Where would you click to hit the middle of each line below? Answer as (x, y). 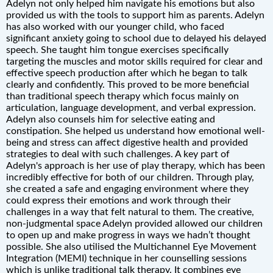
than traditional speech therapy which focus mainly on (122, 96)
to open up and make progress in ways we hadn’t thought (128, 235)
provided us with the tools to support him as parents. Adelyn (135, 15)
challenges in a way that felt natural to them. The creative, (130, 212)
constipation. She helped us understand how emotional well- (136, 131)
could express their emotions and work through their (119, 200)
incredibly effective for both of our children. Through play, (130, 177)
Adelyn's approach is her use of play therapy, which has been (136, 165)
